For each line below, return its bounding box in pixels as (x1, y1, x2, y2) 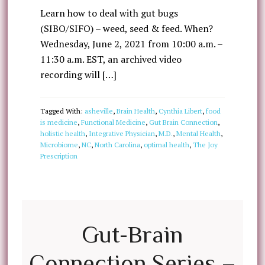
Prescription (40, 151, 77, 160)
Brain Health (116, 106, 155, 115)
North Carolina (94, 140, 140, 149)
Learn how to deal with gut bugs (40, 7, 178, 20)
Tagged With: (40, 106, 85, 115)
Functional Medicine (80, 118, 146, 127)
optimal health (143, 140, 189, 149)
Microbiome (40, 140, 78, 149)
